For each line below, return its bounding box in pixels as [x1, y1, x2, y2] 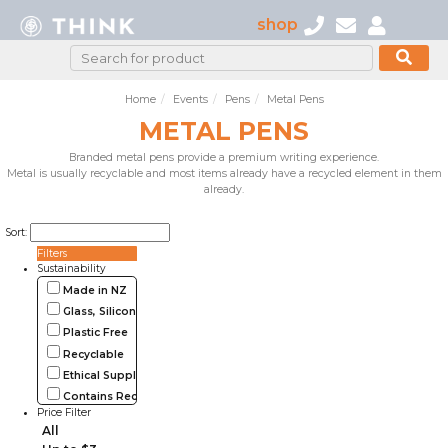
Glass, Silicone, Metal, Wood [59, 305, 221, 319]
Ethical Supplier [59, 368, 150, 382]
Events [172, 93, 208, 106]
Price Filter [36, 405, 91, 419]
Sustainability [36, 262, 106, 275]
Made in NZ [59, 284, 127, 298]
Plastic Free [59, 326, 128, 340]
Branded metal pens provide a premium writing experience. [69, 151, 379, 164]
